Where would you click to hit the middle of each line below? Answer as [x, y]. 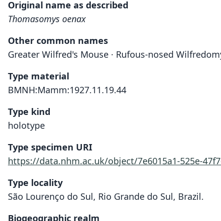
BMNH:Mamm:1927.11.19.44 [67, 90]
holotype [26, 125]
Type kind [29, 111]
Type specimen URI [50, 147]
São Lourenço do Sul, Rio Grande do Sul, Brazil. [106, 196]
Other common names [58, 40]
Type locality [35, 183]
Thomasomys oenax [47, 19]
